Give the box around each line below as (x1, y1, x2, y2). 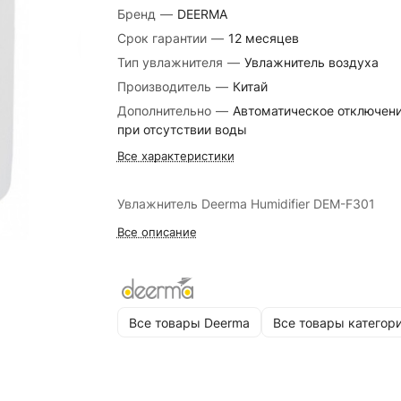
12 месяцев (227, 30, 299, 46)
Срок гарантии (116, 30, 210, 46)
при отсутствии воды (116, 122, 247, 137)
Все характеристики (116, 149, 235, 163)
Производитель (116, 79, 215, 94)
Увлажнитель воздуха (243, 55, 379, 70)
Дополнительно (116, 103, 215, 118)
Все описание (116, 225, 197, 239)
